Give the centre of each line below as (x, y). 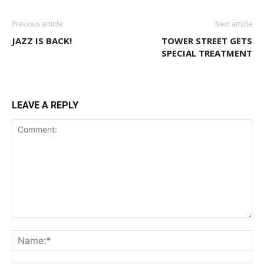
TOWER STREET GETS (207, 41)
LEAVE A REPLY (45, 105)
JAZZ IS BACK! (42, 41)
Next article (234, 24)
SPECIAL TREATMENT (207, 53)
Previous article (37, 24)
